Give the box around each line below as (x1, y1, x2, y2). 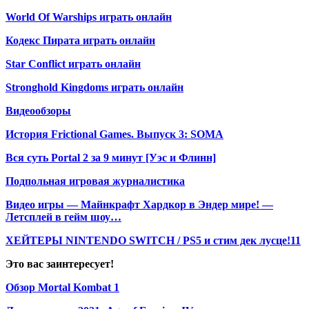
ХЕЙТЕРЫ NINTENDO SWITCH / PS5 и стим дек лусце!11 (6, 234, 301, 246)
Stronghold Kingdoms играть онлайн (6, 81, 183, 93)
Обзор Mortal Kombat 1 (6, 281, 119, 293)
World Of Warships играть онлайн (6, 10, 172, 23)
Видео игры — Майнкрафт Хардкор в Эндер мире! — (6, 198, 273, 210)
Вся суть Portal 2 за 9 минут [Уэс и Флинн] (6, 151, 216, 163)
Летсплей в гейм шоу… (6, 210, 121, 223)
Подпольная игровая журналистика (6, 175, 185, 187)
